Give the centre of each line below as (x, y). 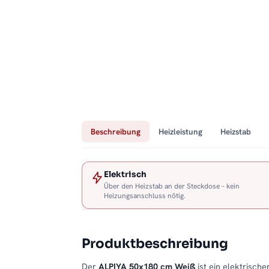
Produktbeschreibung (155, 244)
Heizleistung (180, 132)
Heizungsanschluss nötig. (145, 196)
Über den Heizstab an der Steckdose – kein (172, 186)
